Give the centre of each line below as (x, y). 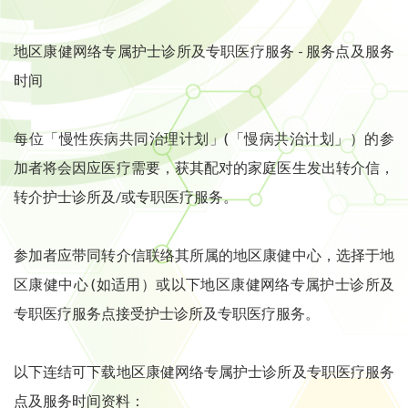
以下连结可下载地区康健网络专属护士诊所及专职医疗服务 (204, 372)
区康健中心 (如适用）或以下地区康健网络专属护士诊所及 (204, 284)
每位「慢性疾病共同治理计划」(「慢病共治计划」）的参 (204, 138)
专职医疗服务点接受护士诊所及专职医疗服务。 (167, 313)
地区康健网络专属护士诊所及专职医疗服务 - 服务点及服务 (204, 51)
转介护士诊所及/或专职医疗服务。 (126, 197)
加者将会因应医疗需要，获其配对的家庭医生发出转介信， (204, 168)
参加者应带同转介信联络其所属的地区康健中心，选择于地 (204, 255)
